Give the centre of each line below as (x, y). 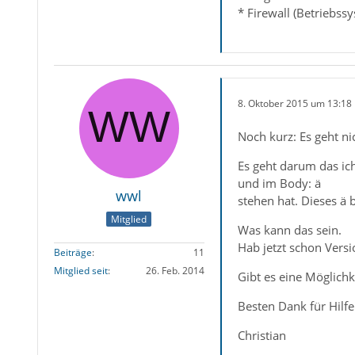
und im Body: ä (279, 183)
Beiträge (73, 253)
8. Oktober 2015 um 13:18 (294, 103)
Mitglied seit (80, 271)
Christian (261, 335)
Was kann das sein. (289, 230)
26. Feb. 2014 (175, 271)
